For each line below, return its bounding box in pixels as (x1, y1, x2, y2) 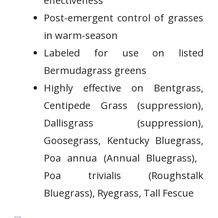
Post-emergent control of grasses (44, 11, 203, 24)
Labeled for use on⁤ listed (44, 46, 203, 59)
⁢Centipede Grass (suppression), (44, 99, 203, 112)
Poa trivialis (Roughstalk (44, 169, 203, 182)
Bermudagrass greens (44, 64, 146, 77)
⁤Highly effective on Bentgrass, (44, 81, 203, 94)
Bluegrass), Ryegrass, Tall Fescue (44, 186, 194, 200)
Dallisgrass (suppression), (44, 116, 203, 129)
